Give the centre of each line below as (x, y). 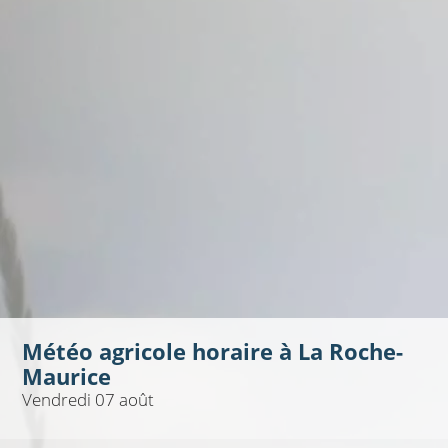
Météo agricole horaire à (159, 352)
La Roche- (350, 352)
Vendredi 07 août (87, 400)
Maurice (66, 377)
